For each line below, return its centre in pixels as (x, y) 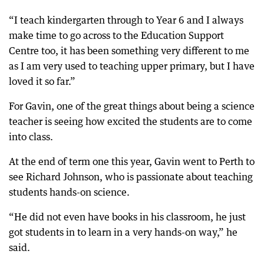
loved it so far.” (42, 81)
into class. (31, 137)
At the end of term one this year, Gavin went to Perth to (132, 161)
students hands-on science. (69, 192)
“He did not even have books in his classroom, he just (127, 217)
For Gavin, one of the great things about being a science (132, 106)
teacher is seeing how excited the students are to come (131, 121)
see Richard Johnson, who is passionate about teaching (131, 177)
